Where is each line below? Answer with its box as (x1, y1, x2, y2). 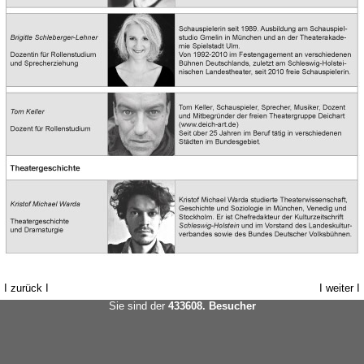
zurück (11, 282, 42, 294)
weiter (326, 282, 353, 294)
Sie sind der (108, 300, 168, 312)
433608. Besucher (167, 300, 256, 312)
